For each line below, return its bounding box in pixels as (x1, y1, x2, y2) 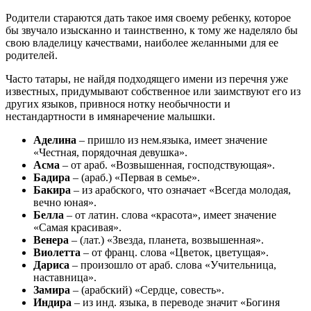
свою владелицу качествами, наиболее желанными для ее (6, 37, 278, 49)
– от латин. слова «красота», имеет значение (67, 209, 276, 221)
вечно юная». (33, 196, 96, 209)
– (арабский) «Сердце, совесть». (73, 284, 224, 296)
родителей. (6, 49, 58, 62)
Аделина (33, 134, 79, 146)
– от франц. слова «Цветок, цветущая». (83, 246, 269, 259)
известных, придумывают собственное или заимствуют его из (6, 85, 301, 98)
